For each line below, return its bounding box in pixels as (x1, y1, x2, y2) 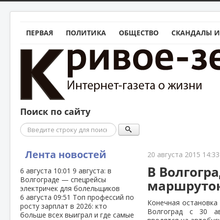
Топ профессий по (73, 192, 134, 202)
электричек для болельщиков (20, 184, 120, 193)
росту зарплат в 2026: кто (20, 201, 107, 211)
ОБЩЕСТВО (119, 28, 159, 37)
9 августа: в (73, 166, 111, 175)
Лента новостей (25, 148, 106, 161)
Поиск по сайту (20, 106, 90, 118)
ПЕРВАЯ (26, 28, 53, 37)
